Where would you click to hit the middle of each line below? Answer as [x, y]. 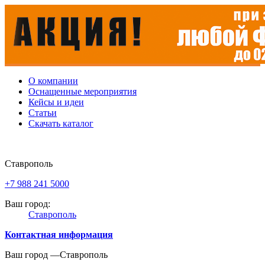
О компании [53, 81]
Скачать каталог [61, 123]
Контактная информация [59, 235]
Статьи [43, 113]
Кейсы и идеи [56, 102]
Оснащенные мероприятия [83, 91]
